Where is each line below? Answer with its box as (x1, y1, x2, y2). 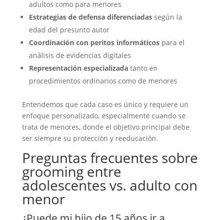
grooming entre (22, 162, 121, 181)
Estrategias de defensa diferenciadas (28, 12, 152, 22)
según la (152, 12, 182, 22)
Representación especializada (28, 63, 128, 73)
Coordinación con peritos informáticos (28, 38, 160, 47)
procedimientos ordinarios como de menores (28, 76, 177, 85)
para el (159, 38, 185, 47)
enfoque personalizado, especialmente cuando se (22, 111, 186, 120)
